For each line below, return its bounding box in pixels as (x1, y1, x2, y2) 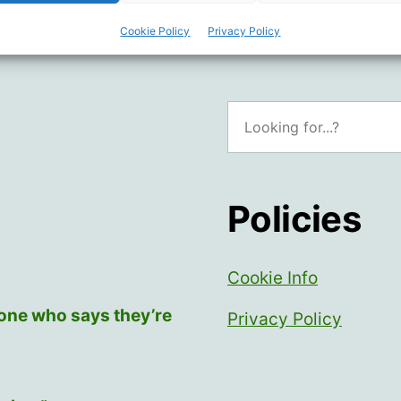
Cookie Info (227, 268, 318, 289)
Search (226, 100, 273, 118)
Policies (227, 197, 362, 242)
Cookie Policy (120, 23, 191, 38)
